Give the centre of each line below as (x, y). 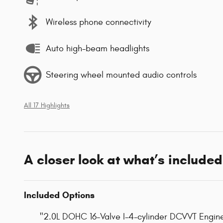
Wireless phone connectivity (99, 22)
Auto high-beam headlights (98, 48)
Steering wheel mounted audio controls (121, 75)
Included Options (59, 195)
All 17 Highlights (47, 106)
